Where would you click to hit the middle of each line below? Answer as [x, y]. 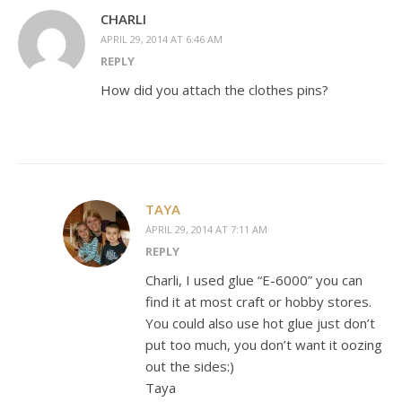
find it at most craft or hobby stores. [258, 302]
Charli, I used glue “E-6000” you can [254, 280]
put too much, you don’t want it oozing [264, 345]
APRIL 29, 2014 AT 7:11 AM [206, 230]
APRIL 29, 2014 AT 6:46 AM [162, 39]
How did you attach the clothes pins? [214, 90]
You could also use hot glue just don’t [260, 323]
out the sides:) [190, 367]
